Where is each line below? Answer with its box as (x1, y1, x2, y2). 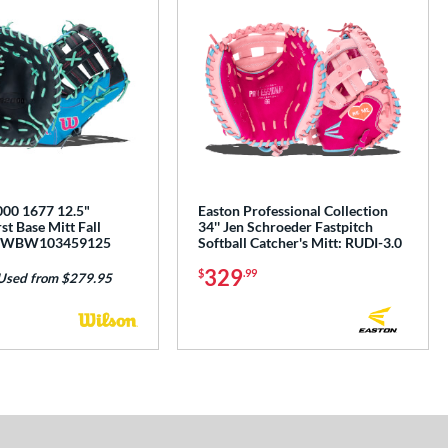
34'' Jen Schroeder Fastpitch (198, 218, 374, 236)
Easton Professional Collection (198, 202, 389, 220)
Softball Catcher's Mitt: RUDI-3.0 (198, 234, 403, 252)
